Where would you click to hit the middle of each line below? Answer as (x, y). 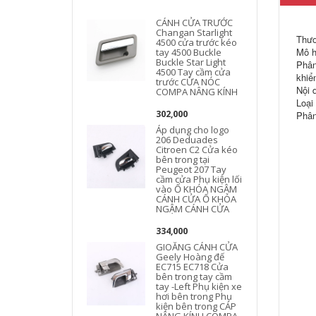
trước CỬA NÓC (188, 82)
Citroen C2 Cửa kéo (197, 150)
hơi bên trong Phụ (194, 296)
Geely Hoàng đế (190, 257)
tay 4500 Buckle (189, 52)
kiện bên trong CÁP (196, 306)
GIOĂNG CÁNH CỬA (197, 247)
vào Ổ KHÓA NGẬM (197, 189)
